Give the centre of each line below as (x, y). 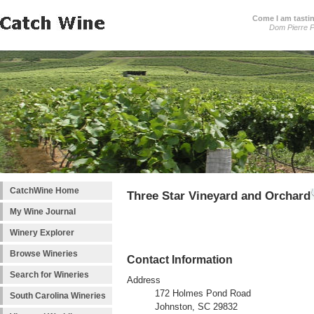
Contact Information (180, 260)
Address (144, 281)
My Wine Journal (43, 212)
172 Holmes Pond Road (203, 294)
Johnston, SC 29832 (196, 307)
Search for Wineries (49, 275)
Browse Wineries (44, 254)
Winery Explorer (42, 233)
